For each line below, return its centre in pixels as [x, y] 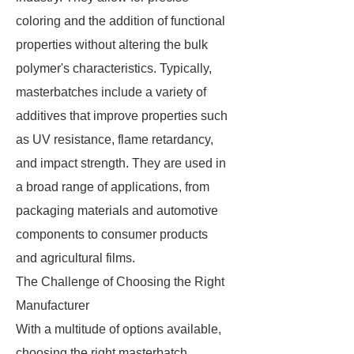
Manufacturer [53, 305]
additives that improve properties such [122, 116]
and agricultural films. [75, 258]
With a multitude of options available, [119, 329]
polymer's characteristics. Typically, [114, 68]
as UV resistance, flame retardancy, [115, 139]
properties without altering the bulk [112, 45]
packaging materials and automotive [117, 211]
